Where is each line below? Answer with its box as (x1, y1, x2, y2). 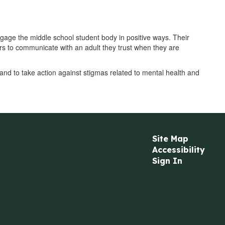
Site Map (152, 134, 188, 144)
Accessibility (152, 145, 205, 155)
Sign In (152, 156, 182, 166)
